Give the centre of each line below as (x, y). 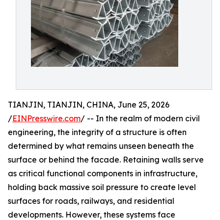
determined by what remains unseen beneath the (101, 146)
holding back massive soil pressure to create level (102, 187)
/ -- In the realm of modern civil (140, 118)
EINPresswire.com (46, 118)
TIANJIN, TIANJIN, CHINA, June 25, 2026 (89, 105)
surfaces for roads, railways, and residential (91, 201)
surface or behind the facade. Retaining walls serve (106, 160)
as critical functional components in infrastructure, (103, 173)
